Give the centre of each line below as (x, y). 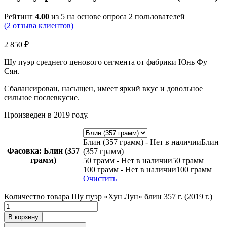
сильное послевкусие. (42, 98)
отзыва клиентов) (42, 26)
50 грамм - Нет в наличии (128, 161)
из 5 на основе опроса (89, 17)
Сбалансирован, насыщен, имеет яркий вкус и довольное (103, 89)
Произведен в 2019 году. (46, 115)
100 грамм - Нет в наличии (130, 170)
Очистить (100, 179)
